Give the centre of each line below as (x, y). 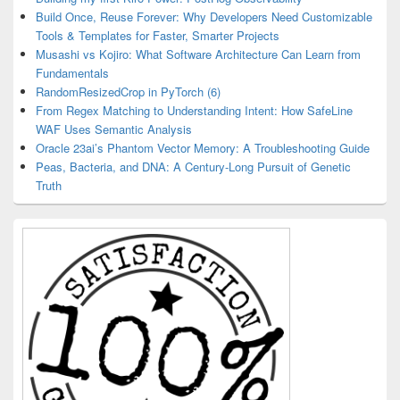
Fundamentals (72, 73)
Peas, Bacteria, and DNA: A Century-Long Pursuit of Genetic (193, 167)
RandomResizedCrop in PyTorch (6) (128, 92)
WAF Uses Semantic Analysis (114, 129)
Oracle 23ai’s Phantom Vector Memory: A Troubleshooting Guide (203, 148)
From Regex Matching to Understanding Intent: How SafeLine (194, 110)
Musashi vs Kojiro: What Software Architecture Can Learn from (198, 54)
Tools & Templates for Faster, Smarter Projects (158, 35)
